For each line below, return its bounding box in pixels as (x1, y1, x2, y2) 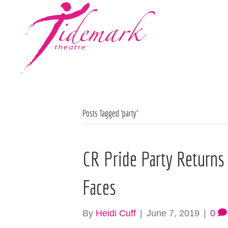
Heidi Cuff (96, 208, 136, 219)
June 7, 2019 (147, 208, 199, 219)
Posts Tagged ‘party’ (82, 108, 138, 119)
